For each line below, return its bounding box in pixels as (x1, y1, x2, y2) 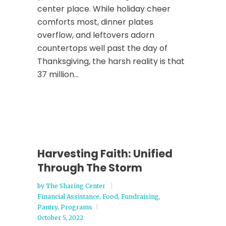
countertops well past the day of (37, 42, 167, 54)
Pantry (37, 203, 58, 211)
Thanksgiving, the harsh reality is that (37, 55, 185, 67)
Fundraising (121, 193, 159, 200)
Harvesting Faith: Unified (37, 146, 173, 161)
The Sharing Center (46, 182, 107, 190)
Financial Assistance (37, 193, 99, 200)
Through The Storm (37, 160, 142, 175)
